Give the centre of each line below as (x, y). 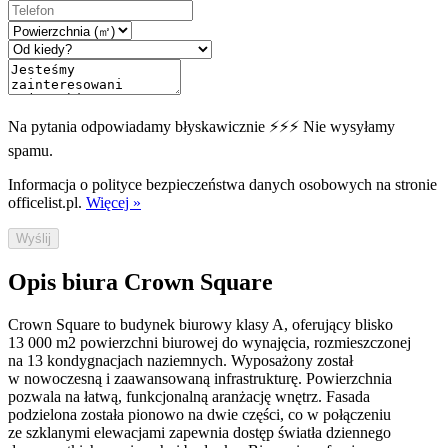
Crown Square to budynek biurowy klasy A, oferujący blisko (200, 324)
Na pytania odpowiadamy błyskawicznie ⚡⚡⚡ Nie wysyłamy (201, 127)
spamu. (30, 151)
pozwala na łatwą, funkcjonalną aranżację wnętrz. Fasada (189, 396)
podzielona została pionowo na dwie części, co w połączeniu (199, 414)
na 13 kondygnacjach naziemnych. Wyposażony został (180, 360)
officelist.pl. (45, 203)
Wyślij (33, 239)
